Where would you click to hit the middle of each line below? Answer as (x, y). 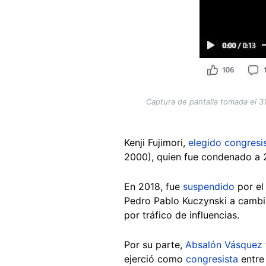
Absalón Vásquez (224, 244)
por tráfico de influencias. (182, 215)
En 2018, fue (153, 186)
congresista (210, 259)
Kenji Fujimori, (156, 142)
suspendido (209, 186)
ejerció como (153, 259)
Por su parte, (155, 244)
